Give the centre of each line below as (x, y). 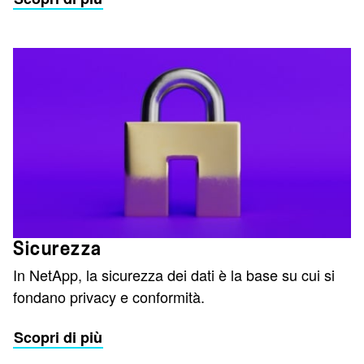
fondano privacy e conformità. (109, 296)
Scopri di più (58, 337)
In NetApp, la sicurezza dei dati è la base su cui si (174, 274)
